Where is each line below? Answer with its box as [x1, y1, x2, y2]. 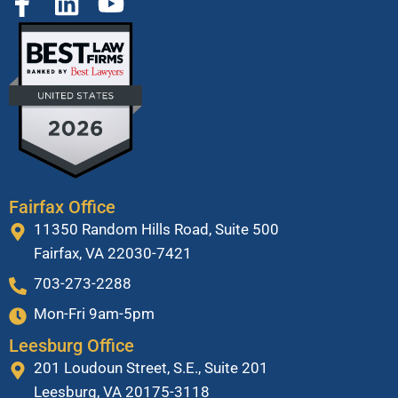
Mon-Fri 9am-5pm [34, 304, 155, 322]
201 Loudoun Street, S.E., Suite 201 [34, 358, 268, 377]
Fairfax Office [9, 195, 115, 218]
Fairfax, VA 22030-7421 [34, 243, 192, 262]
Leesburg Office [9, 334, 134, 356]
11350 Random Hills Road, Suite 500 [34, 219, 279, 238]
